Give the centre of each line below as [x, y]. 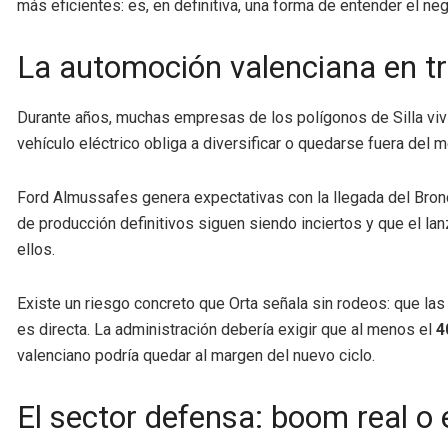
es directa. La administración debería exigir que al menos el [226, 329]
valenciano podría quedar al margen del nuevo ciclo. [196, 355]
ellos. [36, 249]
